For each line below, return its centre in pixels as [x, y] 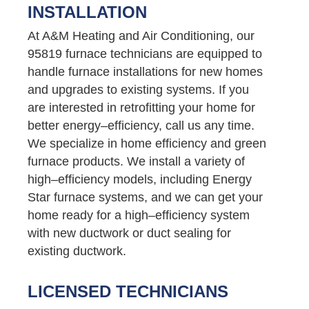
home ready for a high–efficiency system [139, 215]
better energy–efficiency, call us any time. [141, 125]
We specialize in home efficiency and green [147, 143]
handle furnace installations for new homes [145, 71]
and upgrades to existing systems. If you [138, 89]
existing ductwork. [77, 251]
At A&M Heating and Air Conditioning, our [141, 36]
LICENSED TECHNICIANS [128, 291]
